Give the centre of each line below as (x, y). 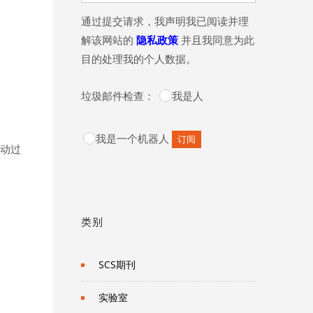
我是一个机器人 (132, 139)
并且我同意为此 (216, 40)
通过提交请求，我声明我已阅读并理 (165, 21)
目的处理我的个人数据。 (139, 59)
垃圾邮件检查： (119, 96)
